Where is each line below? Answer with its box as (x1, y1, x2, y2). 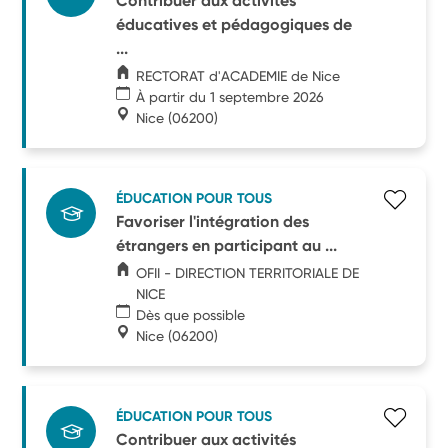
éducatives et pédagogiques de (116, 14, 353, 34)
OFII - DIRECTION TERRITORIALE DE (135, 264, 359, 281)
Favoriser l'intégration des (116, 211, 310, 231)
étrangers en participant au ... (116, 235, 338, 255)
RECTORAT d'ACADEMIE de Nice (136, 67, 341, 84)
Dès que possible (136, 306, 246, 323)
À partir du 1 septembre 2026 (136, 88, 325, 105)
